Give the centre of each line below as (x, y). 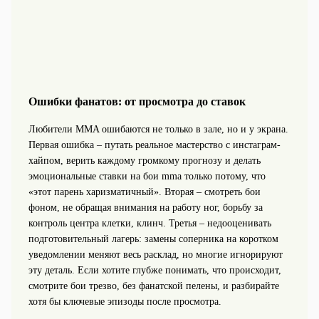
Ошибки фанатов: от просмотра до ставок (137, 102)
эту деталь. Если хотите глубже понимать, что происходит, (155, 270)
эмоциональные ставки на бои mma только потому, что (147, 176)
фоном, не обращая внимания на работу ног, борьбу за (145, 207)
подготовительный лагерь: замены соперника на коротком (153, 239)
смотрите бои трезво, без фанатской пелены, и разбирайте (153, 286)
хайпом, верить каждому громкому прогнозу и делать (144, 160)
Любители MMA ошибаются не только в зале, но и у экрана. (158, 129)
